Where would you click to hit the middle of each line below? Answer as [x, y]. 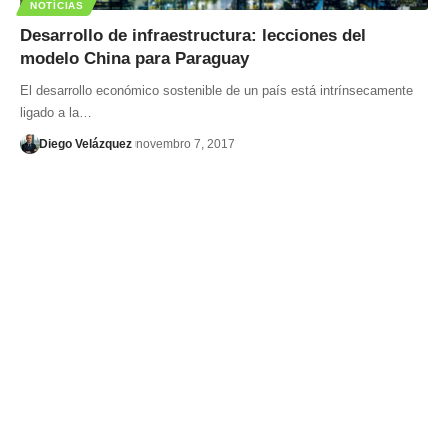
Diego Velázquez [85, 143]
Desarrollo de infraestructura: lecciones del [193, 35]
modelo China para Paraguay [134, 58]
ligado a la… [56, 112]
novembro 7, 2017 [185, 143]
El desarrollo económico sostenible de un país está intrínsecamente [216, 90]
